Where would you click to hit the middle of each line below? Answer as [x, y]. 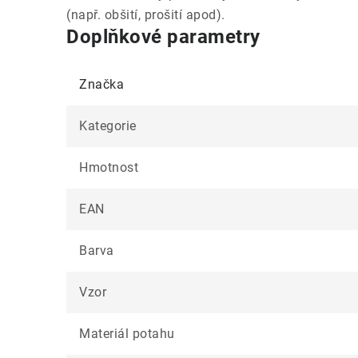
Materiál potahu [127, 334]
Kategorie [108, 126]
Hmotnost [109, 167]
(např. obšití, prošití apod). [146, 15]
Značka [101, 84]
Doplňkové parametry [163, 37]
